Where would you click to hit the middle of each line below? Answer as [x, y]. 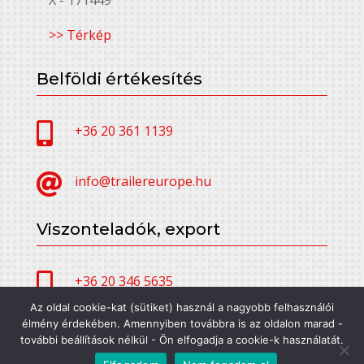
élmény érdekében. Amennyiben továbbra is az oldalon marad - [182, 323]
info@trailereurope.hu [143, 181]
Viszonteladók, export [128, 229]
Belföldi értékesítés [119, 78]
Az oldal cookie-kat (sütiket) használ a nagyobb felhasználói [182, 307]
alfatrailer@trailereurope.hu [160, 331]
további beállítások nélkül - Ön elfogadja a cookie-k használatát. [182, 340]
